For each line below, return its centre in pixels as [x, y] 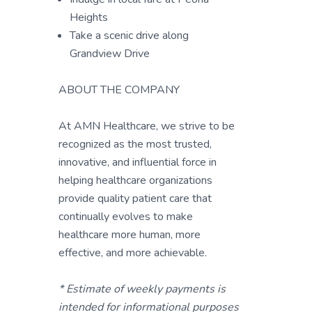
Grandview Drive [110, 54]
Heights [89, 17]
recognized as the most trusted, [135, 144]
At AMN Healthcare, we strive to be [147, 126]
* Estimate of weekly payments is [142, 289]
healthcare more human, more [130, 235]
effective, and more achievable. [133, 253]
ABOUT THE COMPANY [119, 90]
